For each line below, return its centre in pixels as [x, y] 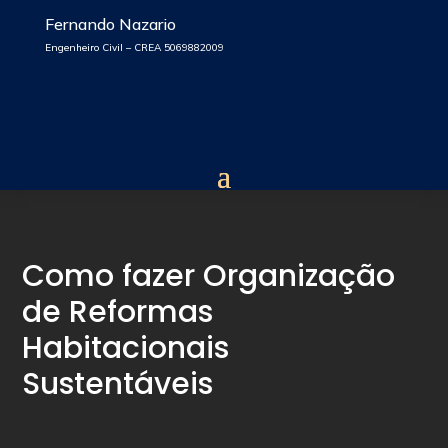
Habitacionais [126, 348]
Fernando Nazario [110, 24]
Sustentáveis [118, 384]
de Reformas [118, 312]
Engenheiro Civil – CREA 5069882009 [134, 47]
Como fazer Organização [209, 276]
